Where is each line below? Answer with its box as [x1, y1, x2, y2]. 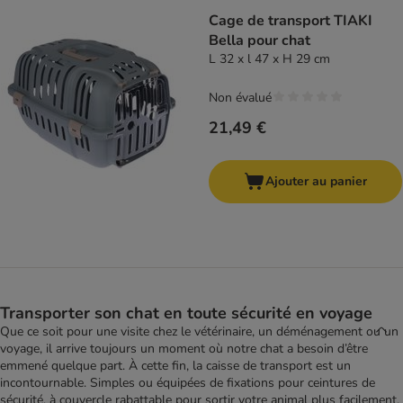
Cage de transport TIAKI [209, 11, 372, 31]
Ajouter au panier [265, 173, 367, 191]
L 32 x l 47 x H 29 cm [209, 50, 330, 68]
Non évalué [209, 89, 272, 107]
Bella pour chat [209, 31, 310, 51]
